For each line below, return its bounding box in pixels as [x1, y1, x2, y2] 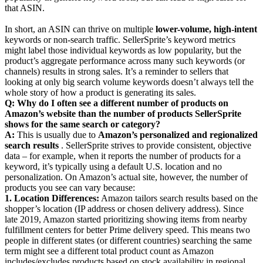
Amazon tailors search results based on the [99, 193, 258, 203]
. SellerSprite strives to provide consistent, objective [59, 140, 251, 150]
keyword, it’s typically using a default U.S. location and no [5, 161, 222, 171]
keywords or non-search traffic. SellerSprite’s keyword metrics [5, 34, 235, 45]
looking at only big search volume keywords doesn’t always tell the [5, 76, 254, 87]
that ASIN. [5, 2, 45, 13]
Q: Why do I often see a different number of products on [5, 97, 228, 108]
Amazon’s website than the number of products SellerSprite [5, 108, 241, 119]
